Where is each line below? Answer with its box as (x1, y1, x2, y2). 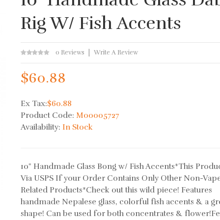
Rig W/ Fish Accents (21, 12, 182, 34)
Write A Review (94, 49, 138, 56)
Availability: (21, 122, 63, 132)
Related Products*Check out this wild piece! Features (21, 185, 213, 195)
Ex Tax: (21, 99, 48, 109)
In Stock (62, 122, 93, 132)
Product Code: (21, 110, 77, 120)
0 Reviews (55, 49, 85, 56)
